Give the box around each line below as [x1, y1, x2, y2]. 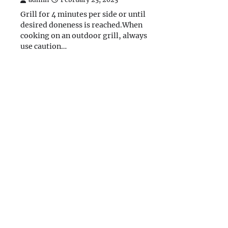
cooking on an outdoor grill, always [20, 31, 147, 40]
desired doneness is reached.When [20, 20, 142, 30]
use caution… [20, 42, 67, 51]
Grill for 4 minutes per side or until [20, 10, 146, 19]
